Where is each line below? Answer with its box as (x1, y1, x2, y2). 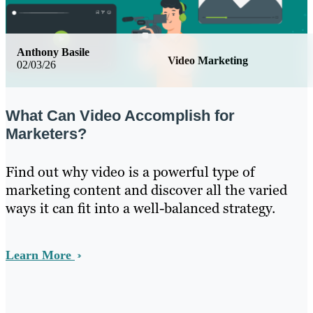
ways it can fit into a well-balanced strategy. (6, 198, 275, 217)
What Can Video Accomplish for (6, 106, 235, 124)
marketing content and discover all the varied (6, 180, 287, 199)
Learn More (6, 247, 75, 262)
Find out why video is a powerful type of (6, 162, 255, 181)
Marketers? (6, 124, 87, 143)
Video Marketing (168, 54, 248, 66)
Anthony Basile (17, 45, 89, 58)
